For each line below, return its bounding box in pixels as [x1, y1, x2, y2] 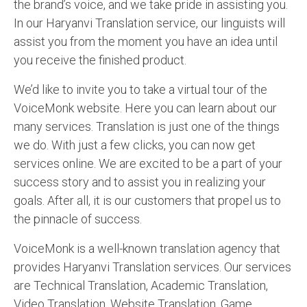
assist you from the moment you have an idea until [14, 34, 278, 49]
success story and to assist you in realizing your [14, 175, 266, 190]
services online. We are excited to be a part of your [14, 156, 282, 171]
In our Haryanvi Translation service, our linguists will [14, 16, 285, 31]
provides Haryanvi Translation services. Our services [14, 260, 291, 275]
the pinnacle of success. [14, 212, 142, 227]
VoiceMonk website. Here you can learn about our [14, 101, 277, 116]
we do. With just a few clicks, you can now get [14, 138, 256, 153]
